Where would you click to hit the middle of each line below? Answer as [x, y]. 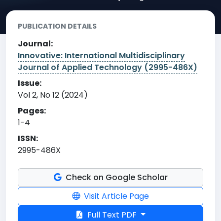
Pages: [32, 110]
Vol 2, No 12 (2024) [53, 95]
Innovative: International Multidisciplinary [101, 55]
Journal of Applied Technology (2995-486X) [108, 67]
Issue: [30, 83]
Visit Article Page [115, 196]
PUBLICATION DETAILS [57, 26]
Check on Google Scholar [115, 177]
